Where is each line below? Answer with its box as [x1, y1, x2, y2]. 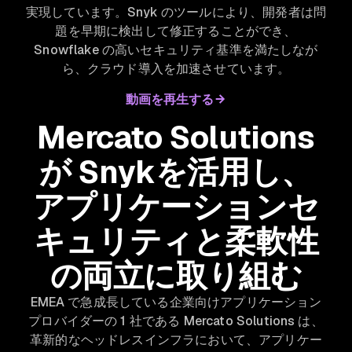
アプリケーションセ [32, 186, 320, 228]
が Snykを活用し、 [39, 152, 313, 193]
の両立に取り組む [49, 255, 302, 297]
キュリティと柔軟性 [33, 221, 319, 262]
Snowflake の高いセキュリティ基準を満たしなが [34, 42, 318, 59]
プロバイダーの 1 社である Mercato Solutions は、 [28, 313, 324, 330]
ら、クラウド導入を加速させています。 [61, 60, 291, 78]
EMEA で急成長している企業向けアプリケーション [30, 294, 322, 311]
